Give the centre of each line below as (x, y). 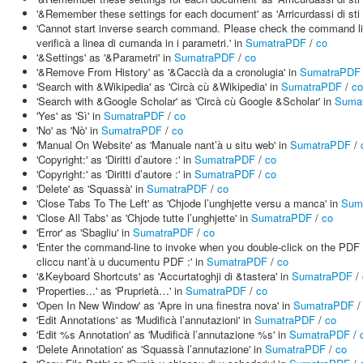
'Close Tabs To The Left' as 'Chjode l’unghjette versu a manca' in (189, 203)
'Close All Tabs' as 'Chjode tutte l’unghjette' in (144, 218)
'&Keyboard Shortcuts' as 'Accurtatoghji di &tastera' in (164, 276)
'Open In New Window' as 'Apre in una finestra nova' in (165, 305)
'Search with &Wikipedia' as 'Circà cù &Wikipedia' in (159, 86)
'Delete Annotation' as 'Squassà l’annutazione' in (151, 349)
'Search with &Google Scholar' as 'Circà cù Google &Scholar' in (186, 101)
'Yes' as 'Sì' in (70, 115)
